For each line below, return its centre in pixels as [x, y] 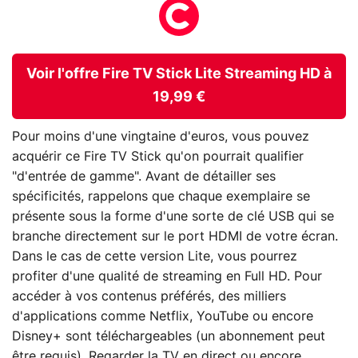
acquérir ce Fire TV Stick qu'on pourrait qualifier [158, 157]
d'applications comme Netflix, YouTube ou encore [163, 317]
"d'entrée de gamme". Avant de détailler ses [144, 177]
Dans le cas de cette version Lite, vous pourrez [155, 257]
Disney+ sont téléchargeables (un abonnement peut [169, 337]
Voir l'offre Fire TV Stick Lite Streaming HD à [179, 74]
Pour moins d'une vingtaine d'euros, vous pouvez [161, 137]
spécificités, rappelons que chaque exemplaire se [161, 197]
